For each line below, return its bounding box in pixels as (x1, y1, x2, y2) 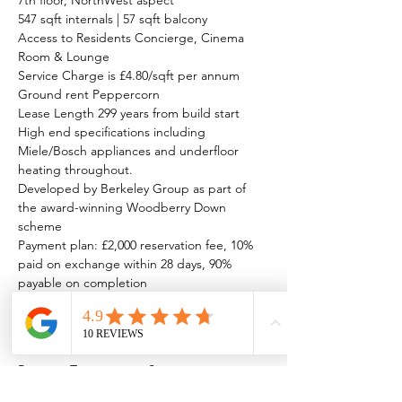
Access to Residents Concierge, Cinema (18, 30, 248, 46)
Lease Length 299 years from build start (18, 105, 240, 121)
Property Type (18, 362, 96, 378)
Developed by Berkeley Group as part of (18, 180, 249, 197)
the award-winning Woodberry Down (18, 199, 230, 215)
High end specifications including (18, 124, 209, 140)
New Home (18, 382, 82, 398)
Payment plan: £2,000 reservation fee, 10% (18, 237, 257, 253)
